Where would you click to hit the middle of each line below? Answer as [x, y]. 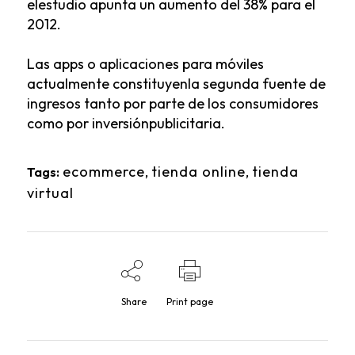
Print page [190, 302]
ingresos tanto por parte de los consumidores [172, 103]
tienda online [198, 172]
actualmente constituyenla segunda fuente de [176, 84]
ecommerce [103, 172]
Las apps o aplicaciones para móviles [145, 64]
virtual [50, 193]
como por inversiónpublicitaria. [126, 123]
